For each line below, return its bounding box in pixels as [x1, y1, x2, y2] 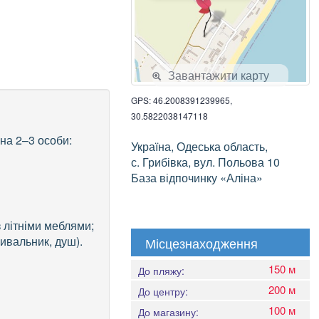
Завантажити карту [167, 67, 269, 84]
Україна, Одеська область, [130, 138, 268, 155]
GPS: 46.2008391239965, [130, 94, 232, 107]
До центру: [137, 284, 188, 299]
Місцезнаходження [145, 234, 258, 253]
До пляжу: [137, 263, 184, 278]
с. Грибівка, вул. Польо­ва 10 [130, 154, 280, 171]
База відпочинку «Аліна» [130, 169, 263, 187]
